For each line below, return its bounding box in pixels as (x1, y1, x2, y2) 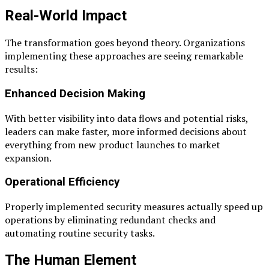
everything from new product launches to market (5, 138, 220, 151)
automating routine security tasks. (5, 226, 155, 240)
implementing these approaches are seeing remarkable (5, 49, 243, 63)
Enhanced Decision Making (5, 86, 145, 100)
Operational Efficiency (5, 175, 119, 189)
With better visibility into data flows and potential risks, (5, 111, 248, 125)
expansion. (5, 151, 52, 165)
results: (5, 62, 38, 76)
